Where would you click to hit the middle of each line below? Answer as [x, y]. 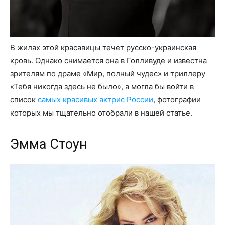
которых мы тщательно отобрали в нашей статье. [101, 113]
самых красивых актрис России [95, 100]
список [24, 100]
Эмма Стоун [48, 144]
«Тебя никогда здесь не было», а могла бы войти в [102, 87]
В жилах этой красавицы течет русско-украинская [103, 48]
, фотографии [177, 100]
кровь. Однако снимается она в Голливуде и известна [108, 61]
